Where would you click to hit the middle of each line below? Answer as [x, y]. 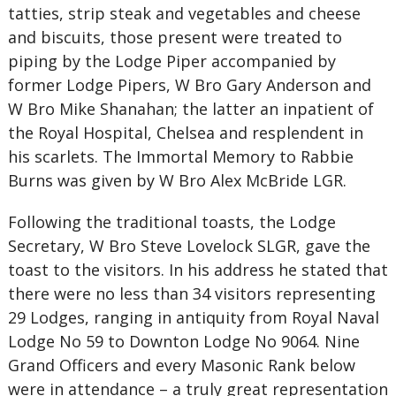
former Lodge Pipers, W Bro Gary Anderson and [189, 85]
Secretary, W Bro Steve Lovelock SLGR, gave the [189, 246]
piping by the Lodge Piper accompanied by [171, 61]
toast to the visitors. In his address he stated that [198, 270]
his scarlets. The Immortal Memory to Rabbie [180, 156]
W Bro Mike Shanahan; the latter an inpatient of [190, 109]
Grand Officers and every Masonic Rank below [181, 365]
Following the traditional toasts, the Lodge [171, 222]
